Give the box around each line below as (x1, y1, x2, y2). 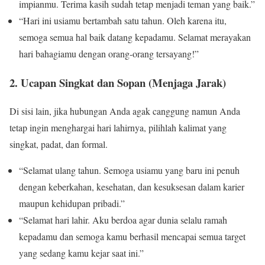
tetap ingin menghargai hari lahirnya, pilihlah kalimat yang (9, 121, 227, 134)
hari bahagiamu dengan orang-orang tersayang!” (19, 47, 199, 60)
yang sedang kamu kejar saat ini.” (19, 247, 144, 260)
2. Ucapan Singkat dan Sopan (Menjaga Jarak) (9, 74, 226, 91)
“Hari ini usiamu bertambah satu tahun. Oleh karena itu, (19, 14, 227, 27)
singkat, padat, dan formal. (9, 138, 108, 151)
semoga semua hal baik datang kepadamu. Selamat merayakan (19, 30, 251, 43)
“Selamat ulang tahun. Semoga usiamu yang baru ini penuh (19, 164, 240, 177)
